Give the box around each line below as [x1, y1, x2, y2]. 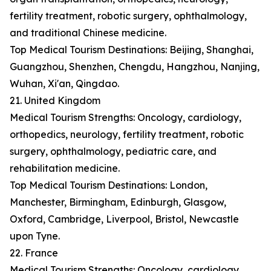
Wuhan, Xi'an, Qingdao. [10, 77, 119, 90]
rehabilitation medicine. [10, 162, 120, 175]
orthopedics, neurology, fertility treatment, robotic [10, 128, 244, 141]
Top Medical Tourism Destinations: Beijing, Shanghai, [10, 44, 253, 56]
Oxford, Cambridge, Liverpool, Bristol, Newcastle [10, 213, 239, 226]
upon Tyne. [10, 230, 60, 243]
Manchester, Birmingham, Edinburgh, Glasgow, [10, 196, 226, 209]
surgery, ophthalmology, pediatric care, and [10, 145, 217, 158]
